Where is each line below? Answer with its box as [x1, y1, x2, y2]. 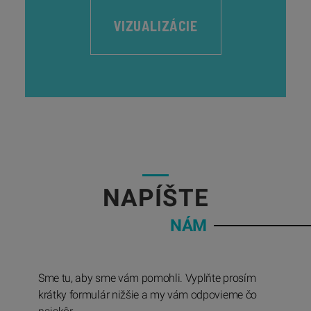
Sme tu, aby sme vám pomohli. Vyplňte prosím [38, 271, 256, 285]
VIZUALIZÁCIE [113, 17, 198, 34]
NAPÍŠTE [102, 184, 209, 213]
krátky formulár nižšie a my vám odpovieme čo [38, 288, 257, 302]
